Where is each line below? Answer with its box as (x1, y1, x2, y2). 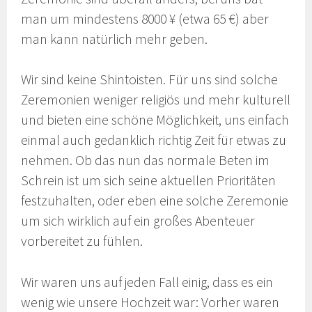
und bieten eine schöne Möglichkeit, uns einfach (21, 111, 290, 129)
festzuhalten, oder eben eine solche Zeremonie (21, 192, 289, 210)
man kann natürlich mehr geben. (21, 30, 208, 47)
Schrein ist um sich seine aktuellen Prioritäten (21, 172, 276, 189)
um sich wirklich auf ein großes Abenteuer (21, 212, 256, 230)
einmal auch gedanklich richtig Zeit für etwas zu (21, 132, 287, 149)
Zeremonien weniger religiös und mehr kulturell (21, 91, 291, 109)
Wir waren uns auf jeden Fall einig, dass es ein (21, 274, 274, 291)
